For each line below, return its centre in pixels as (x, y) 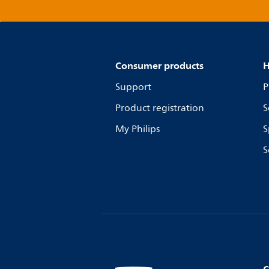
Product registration (160, 108)
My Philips (138, 129)
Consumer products (159, 65)
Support (133, 87)
